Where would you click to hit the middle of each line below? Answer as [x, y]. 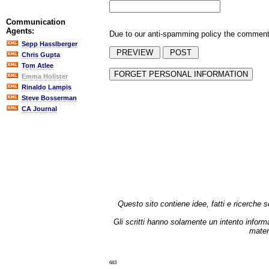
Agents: [20, 31]
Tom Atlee [38, 65]
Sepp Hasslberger [50, 44]
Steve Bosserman [49, 98]
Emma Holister [45, 76]
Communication [36, 22]
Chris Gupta [41, 55]
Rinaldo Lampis [47, 87]
